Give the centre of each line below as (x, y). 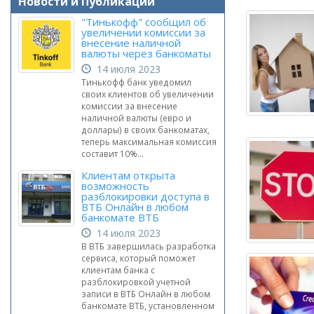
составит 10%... (112, 153)
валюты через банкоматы (146, 53)
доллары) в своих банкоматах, (145, 130)
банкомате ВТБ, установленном (148, 306)
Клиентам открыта (128, 175)
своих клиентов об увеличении (148, 94)
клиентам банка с (118, 270)
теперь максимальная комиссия (149, 142)
